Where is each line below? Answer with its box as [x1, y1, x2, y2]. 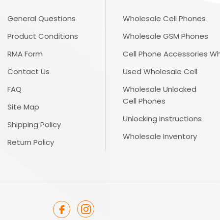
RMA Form [7, 49, 43, 59]
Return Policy [7, 137, 55, 148]
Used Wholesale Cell [123, 66, 198, 77]
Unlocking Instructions [123, 113, 202, 124]
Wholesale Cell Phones [123, 13, 206, 24]
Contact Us [7, 66, 50, 77]
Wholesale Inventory [123, 131, 197, 142]
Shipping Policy [7, 119, 61, 130]
